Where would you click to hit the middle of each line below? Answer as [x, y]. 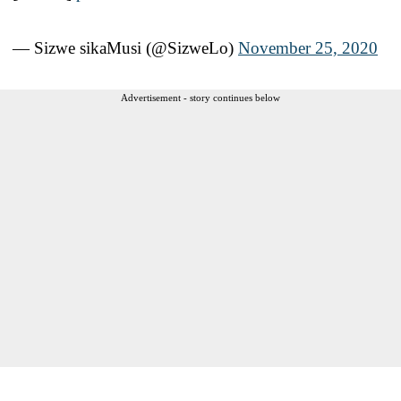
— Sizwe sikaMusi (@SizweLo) [125, 47]
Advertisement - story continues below [200, 97]
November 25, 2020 [308, 47]
